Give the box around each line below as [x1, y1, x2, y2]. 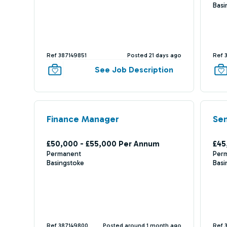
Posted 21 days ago [127, 52, 182, 59]
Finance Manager [46, 113, 119, 125]
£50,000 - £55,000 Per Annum [46, 139, 160, 148]
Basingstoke [46, 159, 84, 167]
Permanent [46, 149, 81, 158]
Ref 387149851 [46, 52, 87, 59]
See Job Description [95, 64, 174, 74]
